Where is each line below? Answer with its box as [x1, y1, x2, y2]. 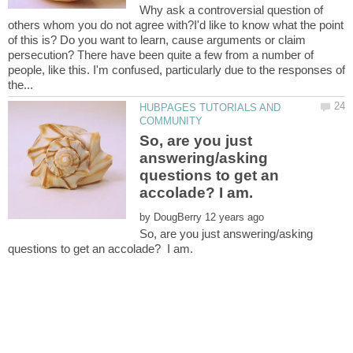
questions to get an [139, 167, 280, 184]
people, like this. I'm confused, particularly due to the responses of [8, 63, 345, 77]
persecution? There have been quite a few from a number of [8, 48, 314, 62]
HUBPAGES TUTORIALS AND [139, 102, 281, 114]
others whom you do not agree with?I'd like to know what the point [8, 18, 344, 32]
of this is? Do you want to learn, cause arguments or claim [8, 33, 306, 47]
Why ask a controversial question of [139, 3, 324, 17]
